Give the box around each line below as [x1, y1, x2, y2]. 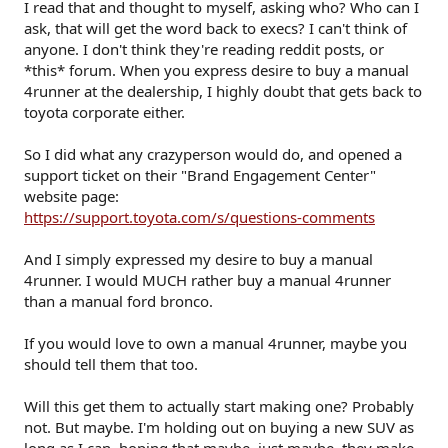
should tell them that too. [24, 354, 198, 374]
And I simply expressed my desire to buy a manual [24, 249, 373, 269]
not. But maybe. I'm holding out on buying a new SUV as [24, 417, 414, 437]
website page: [24, 186, 119, 206]
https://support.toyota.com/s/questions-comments [24, 207, 375, 227]
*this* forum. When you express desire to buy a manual [24, 60, 409, 80]
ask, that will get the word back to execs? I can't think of [24, 18, 407, 38]
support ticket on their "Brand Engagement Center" [24, 165, 376, 185]
